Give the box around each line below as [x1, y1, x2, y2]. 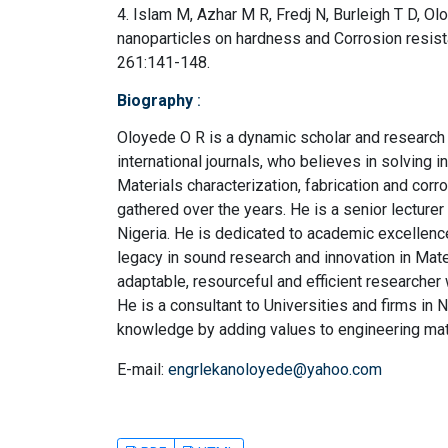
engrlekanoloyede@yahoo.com [168, 359, 382, 379]
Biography [117, 90, 197, 110]
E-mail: [117, 359, 168, 379]
